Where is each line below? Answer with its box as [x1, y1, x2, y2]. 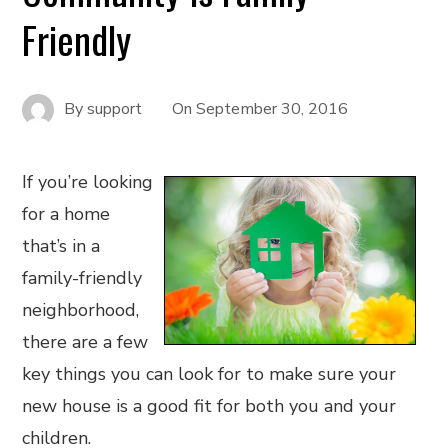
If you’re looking [22, 170, 154, 194]
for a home [22, 202, 111, 226]
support [87, 97, 143, 120]
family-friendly [22, 266, 143, 290]
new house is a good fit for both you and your [22, 394, 397, 418]
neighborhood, [22, 298, 140, 322]
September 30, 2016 [196, 97, 349, 120]
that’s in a [22, 234, 101, 258]
